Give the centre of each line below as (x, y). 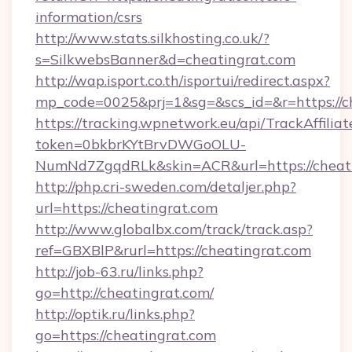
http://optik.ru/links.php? (115, 314)
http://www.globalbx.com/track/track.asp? (174, 229)
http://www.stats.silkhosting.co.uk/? (152, 38)
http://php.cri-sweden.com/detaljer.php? (166, 187)
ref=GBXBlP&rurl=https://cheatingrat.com (173, 250)
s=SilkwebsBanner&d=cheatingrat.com (165, 59)
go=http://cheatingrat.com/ (125, 293)
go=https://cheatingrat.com (126, 335)
